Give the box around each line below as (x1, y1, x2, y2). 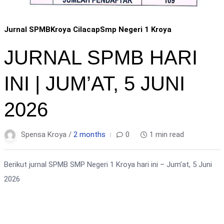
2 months (73, 129, 105, 139)
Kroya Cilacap (50, 24, 100, 34)
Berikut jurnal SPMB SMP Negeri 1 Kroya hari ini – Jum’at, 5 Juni (3, 159, 212, 169)
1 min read (149, 129, 184, 139)
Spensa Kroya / (20, 129, 73, 139)
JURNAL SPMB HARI (3, 46, 197, 68)
